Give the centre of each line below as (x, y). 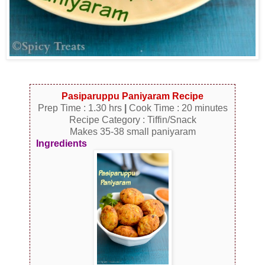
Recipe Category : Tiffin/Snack (132, 119)
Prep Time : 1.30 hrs (81, 108)
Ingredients (62, 143)
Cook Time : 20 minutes (177, 108)
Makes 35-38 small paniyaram (132, 131)
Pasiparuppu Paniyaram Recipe (132, 96)
